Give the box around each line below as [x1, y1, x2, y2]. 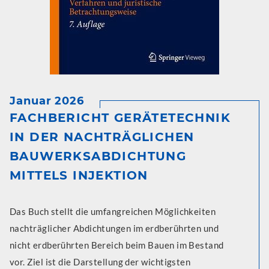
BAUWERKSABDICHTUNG [10, 148, 187, 163]
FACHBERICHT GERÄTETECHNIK [10, 110, 231, 125]
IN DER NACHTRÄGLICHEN [10, 129, 195, 144]
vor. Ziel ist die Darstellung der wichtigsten [10, 256, 191, 267]
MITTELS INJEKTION [10, 168, 148, 183]
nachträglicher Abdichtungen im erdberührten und [10, 222, 219, 234]
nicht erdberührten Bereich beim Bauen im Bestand [10, 239, 224, 250]
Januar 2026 [10, 94, 84, 107]
